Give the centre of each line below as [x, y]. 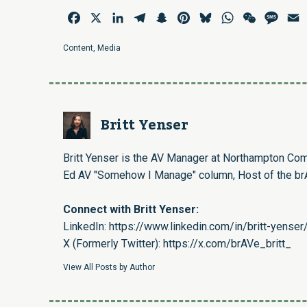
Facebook [106, 18]
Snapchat [192, 18]
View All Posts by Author [109, 268]
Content [78, 48]
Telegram [170, 18]
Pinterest [214, 18]
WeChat [276, 18]
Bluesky [233, 18]
